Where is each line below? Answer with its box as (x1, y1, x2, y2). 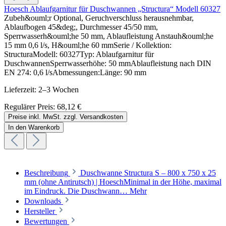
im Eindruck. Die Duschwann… (24, 187, 130, 196)
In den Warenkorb (8, 124, 60, 132)
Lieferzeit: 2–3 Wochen (4, 85, 79, 94)
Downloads (24, 197, 63, 206)
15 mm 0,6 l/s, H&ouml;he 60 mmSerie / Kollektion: (4, 41, 172, 50)
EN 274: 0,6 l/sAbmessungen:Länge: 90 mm (4, 68, 146, 77)
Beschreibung (24, 168, 68, 178)
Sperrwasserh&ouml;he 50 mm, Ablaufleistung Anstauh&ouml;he (4, 32, 213, 41)
